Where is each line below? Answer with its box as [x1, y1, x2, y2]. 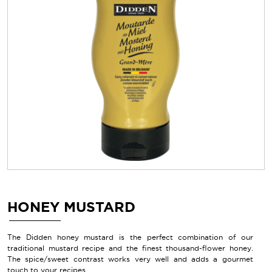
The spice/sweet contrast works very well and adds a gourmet [7, 255, 253, 263]
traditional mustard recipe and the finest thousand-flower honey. [7, 244, 253, 253]
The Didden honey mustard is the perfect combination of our [7, 233, 253, 242]
